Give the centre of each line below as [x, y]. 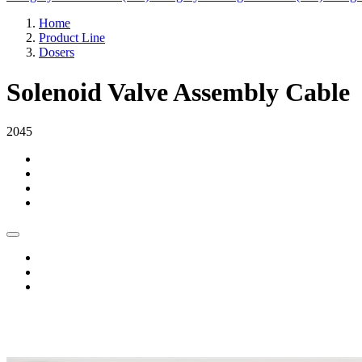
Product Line [72, 38]
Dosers [57, 53]
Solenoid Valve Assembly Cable [178, 92]
